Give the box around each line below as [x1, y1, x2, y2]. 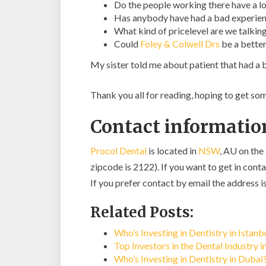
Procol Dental [90, 145, 147, 156]
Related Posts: [90, 203, 194, 221]
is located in [147, 145, 198, 156]
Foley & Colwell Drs [140, 38, 220, 49]
